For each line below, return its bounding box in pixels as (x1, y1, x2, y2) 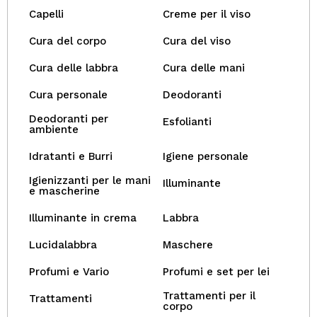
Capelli (29, 8, 64, 21)
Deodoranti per (29, 113, 108, 125)
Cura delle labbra (29, 62, 118, 74)
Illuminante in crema (29, 212, 137, 224)
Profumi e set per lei (163, 265, 270, 278)
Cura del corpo (29, 35, 106, 47)
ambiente (29, 123, 79, 136)
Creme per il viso (163, 8, 250, 21)
